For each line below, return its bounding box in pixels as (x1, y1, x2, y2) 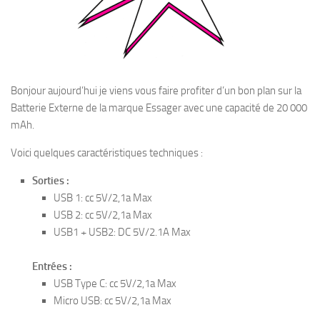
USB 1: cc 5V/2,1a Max (54, 191, 152, 204)
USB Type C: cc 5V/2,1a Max (54, 277, 176, 290)
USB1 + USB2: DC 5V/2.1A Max (54, 226, 191, 239)
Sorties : (32, 174, 69, 187)
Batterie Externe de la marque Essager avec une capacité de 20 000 (11, 101, 307, 114)
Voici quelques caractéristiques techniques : (11, 146, 203, 159)
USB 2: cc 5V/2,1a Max (54, 209, 152, 221)
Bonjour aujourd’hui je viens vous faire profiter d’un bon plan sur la (11, 84, 301, 97)
